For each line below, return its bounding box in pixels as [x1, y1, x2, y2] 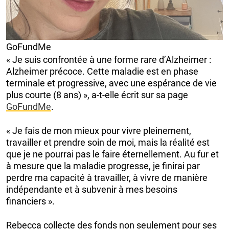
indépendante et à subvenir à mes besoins [6, 184, 177, 195]
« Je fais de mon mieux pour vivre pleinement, [6, 125, 191, 136]
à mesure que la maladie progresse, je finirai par [6, 160, 200, 171]
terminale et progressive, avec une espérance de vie [6, 77, 217, 88]
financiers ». [6, 195, 55, 207]
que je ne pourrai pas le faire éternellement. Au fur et [6, 148, 219, 159]
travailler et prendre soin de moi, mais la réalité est [6, 136, 210, 148]
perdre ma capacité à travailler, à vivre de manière [6, 172, 208, 183]
